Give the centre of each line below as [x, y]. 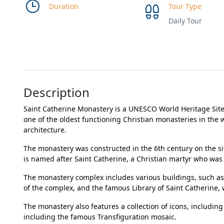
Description [56, 92]
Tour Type [185, 6]
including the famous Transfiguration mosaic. [100, 217]
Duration [64, 6]
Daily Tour [185, 21]
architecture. [45, 130]
